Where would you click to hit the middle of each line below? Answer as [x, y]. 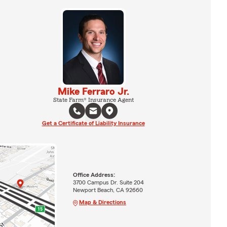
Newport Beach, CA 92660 [108, 190]
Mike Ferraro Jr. [93, 91]
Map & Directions [102, 202]
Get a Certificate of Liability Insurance [93, 123]
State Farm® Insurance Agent [93, 100]
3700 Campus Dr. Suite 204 [108, 182]
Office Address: [94, 175]
